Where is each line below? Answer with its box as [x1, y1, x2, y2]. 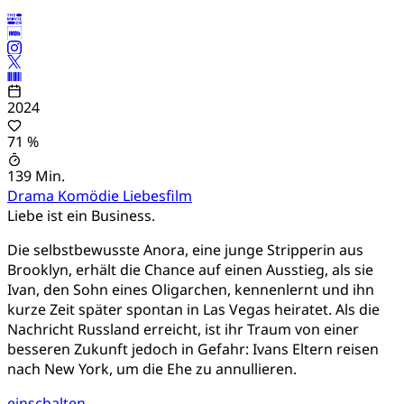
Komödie [58, 185, 123, 206]
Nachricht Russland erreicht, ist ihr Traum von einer [7, 318, 359, 339]
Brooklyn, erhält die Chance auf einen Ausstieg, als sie [7, 259, 373, 280]
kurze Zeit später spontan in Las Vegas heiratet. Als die [7, 298, 380, 319]
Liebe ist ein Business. [7, 205, 155, 225]
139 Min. [7, 165, 65, 186]
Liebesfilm [123, 185, 192, 206]
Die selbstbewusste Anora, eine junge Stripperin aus [7, 239, 363, 260]
